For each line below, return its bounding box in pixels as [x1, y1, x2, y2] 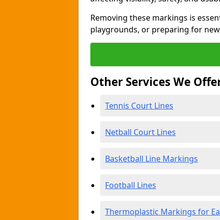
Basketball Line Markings [105, 153, 198, 164]
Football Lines [105, 180, 156, 191]
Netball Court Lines [105, 127, 176, 137]
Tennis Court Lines [105, 100, 173, 111]
